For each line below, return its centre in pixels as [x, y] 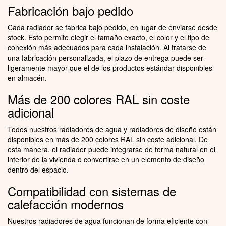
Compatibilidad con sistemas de [92, 191]
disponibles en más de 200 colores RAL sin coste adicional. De [108, 139]
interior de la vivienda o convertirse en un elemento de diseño [106, 159]
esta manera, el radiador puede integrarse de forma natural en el [111, 149]
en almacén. [27, 77]
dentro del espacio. [38, 169]
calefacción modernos [66, 204]
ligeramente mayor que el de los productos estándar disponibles [110, 67]
